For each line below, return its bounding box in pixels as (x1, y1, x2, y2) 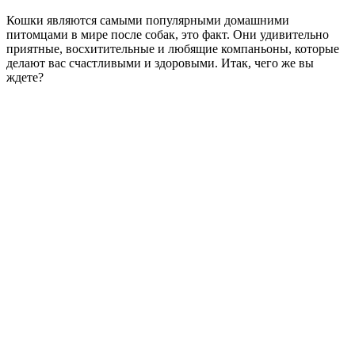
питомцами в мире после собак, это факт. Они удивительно (6, 27, 329, 41)
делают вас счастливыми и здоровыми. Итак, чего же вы (6, 55, 314, 70)
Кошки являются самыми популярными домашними (6, 13, 289, 27)
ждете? (6, 70, 44, 84)
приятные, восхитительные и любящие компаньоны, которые (6, 41, 339, 55)
